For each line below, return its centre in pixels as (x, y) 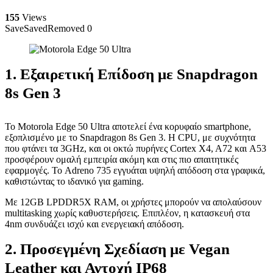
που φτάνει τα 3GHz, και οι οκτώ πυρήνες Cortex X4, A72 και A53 (136, 148)
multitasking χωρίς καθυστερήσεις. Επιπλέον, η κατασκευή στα (127, 213)
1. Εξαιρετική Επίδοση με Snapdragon (131, 74)
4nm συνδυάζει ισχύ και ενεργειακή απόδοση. (94, 224)
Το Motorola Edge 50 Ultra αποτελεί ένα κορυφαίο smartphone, (128, 126)
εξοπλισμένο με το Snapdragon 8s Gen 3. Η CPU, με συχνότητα (130, 137)
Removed (66, 28)
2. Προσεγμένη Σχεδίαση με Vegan (117, 249)
